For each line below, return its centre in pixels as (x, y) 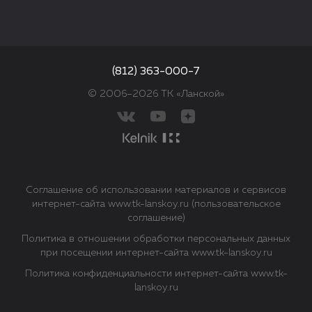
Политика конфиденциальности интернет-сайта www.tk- (156, 274)
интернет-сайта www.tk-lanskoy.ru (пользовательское (156, 204)
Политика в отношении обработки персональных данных (156, 239)
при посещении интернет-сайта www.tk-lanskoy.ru (156, 253)
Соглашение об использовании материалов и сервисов (156, 190)
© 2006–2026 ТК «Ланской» (156, 94)
